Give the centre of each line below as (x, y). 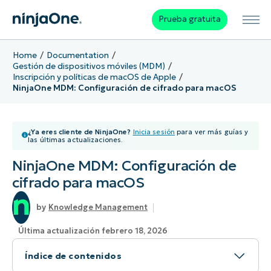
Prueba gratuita (189, 19)
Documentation (77, 55)
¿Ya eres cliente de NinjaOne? (80, 132)
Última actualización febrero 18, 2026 (93, 231)
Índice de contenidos (73, 256)
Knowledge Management (98, 207)
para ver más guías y (211, 132)
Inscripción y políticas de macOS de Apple (94, 77)
